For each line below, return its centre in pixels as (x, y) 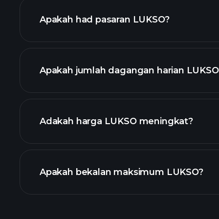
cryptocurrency (76, 81)
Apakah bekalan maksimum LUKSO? (121, 172)
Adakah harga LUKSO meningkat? (116, 121)
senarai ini (62, 131)
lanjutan (59, 45)
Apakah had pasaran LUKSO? (105, 20)
